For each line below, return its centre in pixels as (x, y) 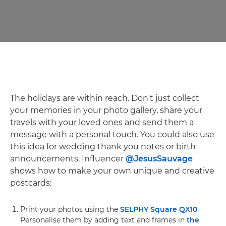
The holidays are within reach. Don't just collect (105, 98)
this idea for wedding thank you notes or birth (103, 146)
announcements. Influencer (68, 158)
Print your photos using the (70, 209)
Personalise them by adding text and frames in (103, 220)
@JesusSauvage (159, 158)
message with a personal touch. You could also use (112, 134)
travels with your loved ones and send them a (102, 122)
